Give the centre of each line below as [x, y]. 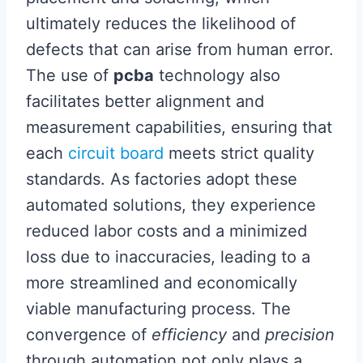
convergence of [89, 335]
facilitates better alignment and [145, 101]
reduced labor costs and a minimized [167, 231]
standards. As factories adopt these [162, 179]
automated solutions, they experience [171, 205]
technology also [217, 75]
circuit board [116, 153]
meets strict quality [239, 153]
